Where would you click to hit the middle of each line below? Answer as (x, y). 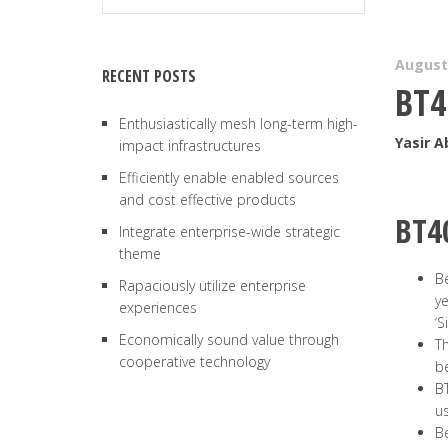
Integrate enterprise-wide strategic (229, 231)
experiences (158, 307)
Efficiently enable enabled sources (229, 177)
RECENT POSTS (149, 76)
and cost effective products (207, 199)
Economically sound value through (229, 339)
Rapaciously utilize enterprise (212, 285)
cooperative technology (194, 361)
